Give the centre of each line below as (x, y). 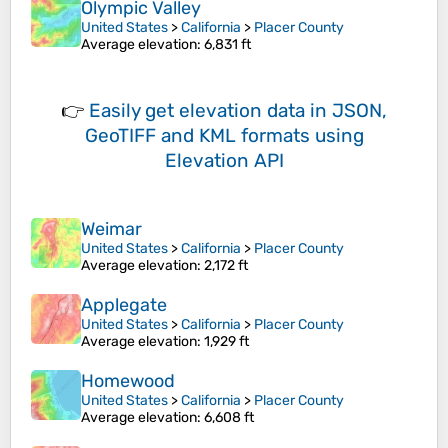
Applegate (124, 305)
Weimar (111, 229)
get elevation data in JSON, (266, 111)
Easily (117, 111)
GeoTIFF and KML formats (197, 136)
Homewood (128, 381)
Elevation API (224, 161)
